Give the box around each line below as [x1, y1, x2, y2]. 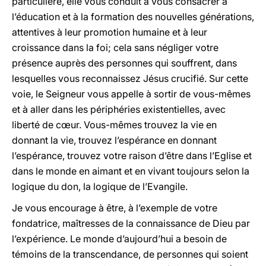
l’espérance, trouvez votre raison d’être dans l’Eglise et [12, 150, 252, 161]
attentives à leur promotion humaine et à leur [12, 26, 207, 38]
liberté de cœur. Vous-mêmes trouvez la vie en [12, 119, 217, 131]
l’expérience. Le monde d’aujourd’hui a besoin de [12, 233, 227, 245]
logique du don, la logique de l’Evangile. [12, 180, 188, 192]
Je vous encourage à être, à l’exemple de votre [12, 202, 217, 214]
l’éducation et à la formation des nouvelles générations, [12, 11, 254, 23]
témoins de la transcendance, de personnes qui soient [12, 248, 248, 260]
